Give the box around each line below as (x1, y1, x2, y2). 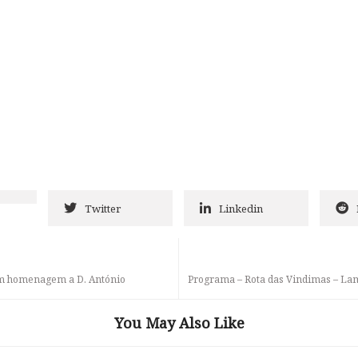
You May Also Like (113, 312, 245, 332)
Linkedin (219, 201, 263, 216)
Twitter (85, 201, 121, 216)
